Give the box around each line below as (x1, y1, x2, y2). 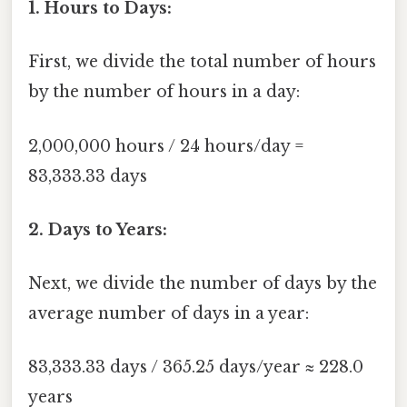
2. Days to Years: (28, 219, 167, 240)
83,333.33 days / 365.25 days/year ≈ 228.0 (28, 357, 363, 378)
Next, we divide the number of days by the (28, 273, 377, 294)
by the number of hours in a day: (28, 82, 300, 103)
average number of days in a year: (28, 303, 309, 324)
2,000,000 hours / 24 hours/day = (28, 135, 304, 156)
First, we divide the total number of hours (28, 52, 376, 73)
